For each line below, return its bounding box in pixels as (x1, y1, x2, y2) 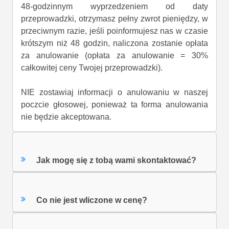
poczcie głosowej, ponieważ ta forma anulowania (21, 100, 208, 109)
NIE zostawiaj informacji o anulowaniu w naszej (21, 88, 208, 97)
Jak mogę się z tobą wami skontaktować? (36, 155, 197, 165)
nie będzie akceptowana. (21, 112, 111, 122)
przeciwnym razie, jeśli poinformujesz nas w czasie (21, 27, 208, 36)
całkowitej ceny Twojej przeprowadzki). (21, 63, 163, 73)
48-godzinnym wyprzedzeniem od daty (21, 2, 208, 11)
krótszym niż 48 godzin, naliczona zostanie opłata (21, 39, 208, 48)
